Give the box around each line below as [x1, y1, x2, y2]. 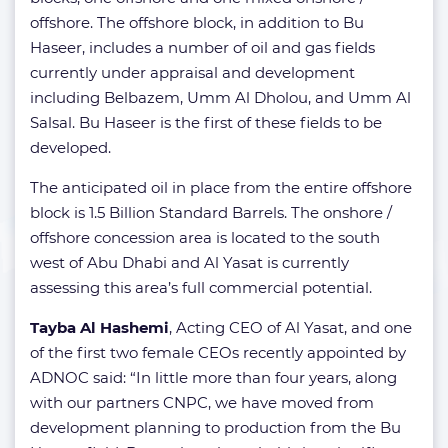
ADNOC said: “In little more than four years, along [30, 368, 397, 387]
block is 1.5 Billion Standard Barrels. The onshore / [30, 203, 392, 222]
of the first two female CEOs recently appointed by [30, 343, 406, 362]
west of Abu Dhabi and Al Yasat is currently [30, 253, 349, 272]
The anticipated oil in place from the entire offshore [30, 178, 412, 197]
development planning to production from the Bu [30, 418, 401, 437]
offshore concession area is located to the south [30, 228, 380, 247]
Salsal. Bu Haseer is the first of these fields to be [30, 113, 382, 132]
